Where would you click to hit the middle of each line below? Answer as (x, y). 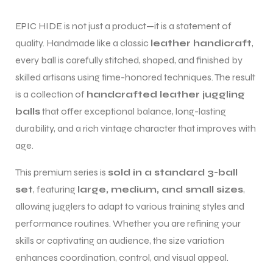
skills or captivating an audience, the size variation (120, 240)
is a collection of (51, 94)
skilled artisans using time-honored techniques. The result (135, 77)
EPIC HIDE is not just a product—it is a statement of (123, 26)
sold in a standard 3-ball (173, 172)
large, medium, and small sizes (160, 189)
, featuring (55, 189)
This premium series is (62, 172)
